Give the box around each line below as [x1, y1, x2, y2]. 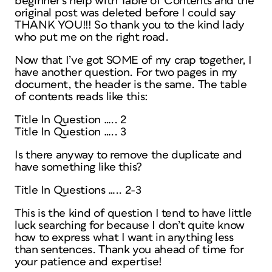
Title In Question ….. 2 [15, 114, 126, 126]
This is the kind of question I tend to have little [15, 208, 253, 219]
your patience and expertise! [15, 256, 162, 268]
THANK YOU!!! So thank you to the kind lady [15, 19, 245, 31]
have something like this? [15, 161, 142, 173]
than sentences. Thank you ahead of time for [15, 244, 244, 256]
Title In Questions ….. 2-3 [15, 185, 141, 196]
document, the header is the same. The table [15, 79, 247, 90]
